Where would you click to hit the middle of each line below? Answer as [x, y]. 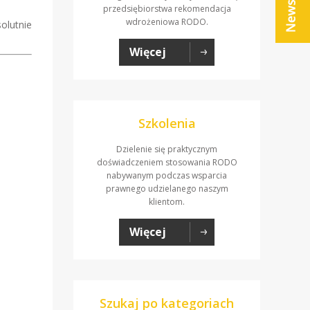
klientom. [167, 202]
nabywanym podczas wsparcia [167, 176]
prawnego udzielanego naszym [167, 189]
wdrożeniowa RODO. [167, 22]
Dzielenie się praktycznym [167, 149]
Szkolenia [167, 124]
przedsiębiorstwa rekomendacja [167, 9]
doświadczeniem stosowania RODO [167, 163]
